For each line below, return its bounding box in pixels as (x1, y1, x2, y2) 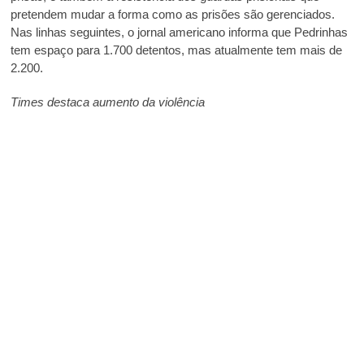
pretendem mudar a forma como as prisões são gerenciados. (10, 6, 335, 21)
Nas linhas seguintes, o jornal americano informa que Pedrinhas (10, 24, 348, 39)
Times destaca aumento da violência (10, 95, 205, 110)
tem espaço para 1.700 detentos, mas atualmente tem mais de (10, 42, 342, 57)
